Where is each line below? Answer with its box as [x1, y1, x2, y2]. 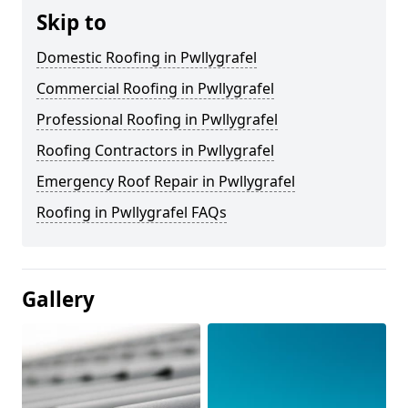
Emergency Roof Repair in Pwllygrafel [36, 170, 295, 191]
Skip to [36, 7, 107, 36]
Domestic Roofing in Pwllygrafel [36, 46, 257, 67]
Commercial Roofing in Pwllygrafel [36, 77, 274, 98]
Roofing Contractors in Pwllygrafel [36, 139, 274, 160]
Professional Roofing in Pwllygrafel [36, 108, 278, 129]
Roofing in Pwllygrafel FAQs [36, 201, 227, 222]
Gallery [22, 284, 95, 313]
